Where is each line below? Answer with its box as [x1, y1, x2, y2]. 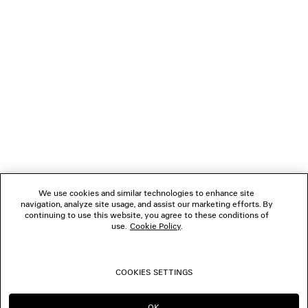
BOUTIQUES [8, 241, 58, 251]
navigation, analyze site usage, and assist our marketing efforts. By [20, 199, 273, 209]
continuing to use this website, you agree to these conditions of [24, 210, 269, 220]
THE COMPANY [8, 158, 71, 168]
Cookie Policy [129, 221, 181, 231]
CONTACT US [8, 282, 63, 292]
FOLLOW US [8, 199, 58, 210]
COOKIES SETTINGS [115, 267, 193, 277]
